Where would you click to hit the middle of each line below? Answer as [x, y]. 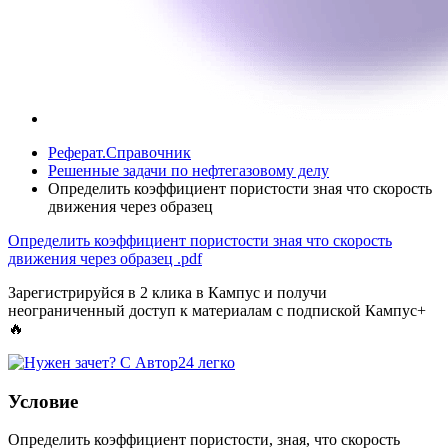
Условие [43, 401]
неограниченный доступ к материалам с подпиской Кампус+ [217, 310]
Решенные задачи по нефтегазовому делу [188, 170]
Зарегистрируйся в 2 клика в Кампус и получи [167, 292]
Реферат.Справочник [119, 152]
